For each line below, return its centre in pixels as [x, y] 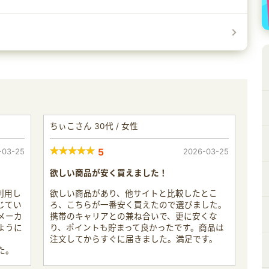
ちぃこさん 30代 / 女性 [94, 126]
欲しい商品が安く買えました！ [109, 173]
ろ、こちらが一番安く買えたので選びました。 [138, 204]
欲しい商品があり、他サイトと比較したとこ [134, 193]
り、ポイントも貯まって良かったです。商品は [137, 227]
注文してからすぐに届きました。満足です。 [134, 239]
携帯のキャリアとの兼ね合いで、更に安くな [134, 216]
